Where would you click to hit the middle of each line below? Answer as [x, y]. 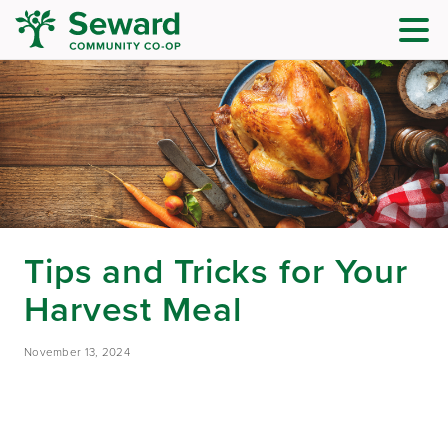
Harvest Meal [133, 309]
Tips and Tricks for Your [216, 271]
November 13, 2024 [77, 353]
